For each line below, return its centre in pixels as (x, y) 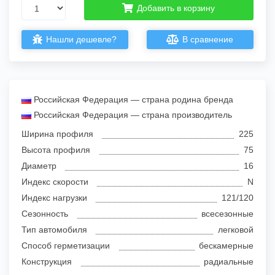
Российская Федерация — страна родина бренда (132, 100)
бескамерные (226, 246)
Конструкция (47, 262)
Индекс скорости (55, 182)
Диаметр (39, 166)
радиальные (229, 262)
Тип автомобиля (54, 230)
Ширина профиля (57, 134)
